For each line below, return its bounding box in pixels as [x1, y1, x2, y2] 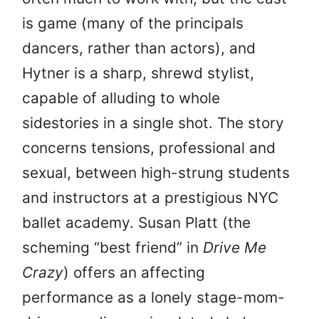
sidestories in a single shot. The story [22, 114, 284, 132]
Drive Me [203, 239, 266, 257]
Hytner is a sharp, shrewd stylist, [22, 64, 254, 83]
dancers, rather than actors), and [22, 39, 256, 58]
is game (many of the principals [22, 14, 244, 33]
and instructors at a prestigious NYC [22, 189, 278, 207]
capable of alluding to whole [22, 89, 220, 108]
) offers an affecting [63, 263, 205, 282]
